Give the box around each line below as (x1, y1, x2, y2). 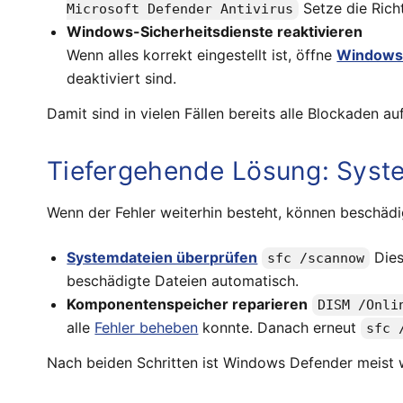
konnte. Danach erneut (198, 318, 362, 337)
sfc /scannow (267, 250, 365, 267)
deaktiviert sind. (67, 68, 177, 87)
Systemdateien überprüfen (67, 248, 258, 267)
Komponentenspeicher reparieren (67, 295, 309, 314)
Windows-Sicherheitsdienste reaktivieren (67, 22, 363, 40)
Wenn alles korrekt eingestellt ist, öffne (67, 45, 337, 64)
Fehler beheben (94, 318, 199, 337)
